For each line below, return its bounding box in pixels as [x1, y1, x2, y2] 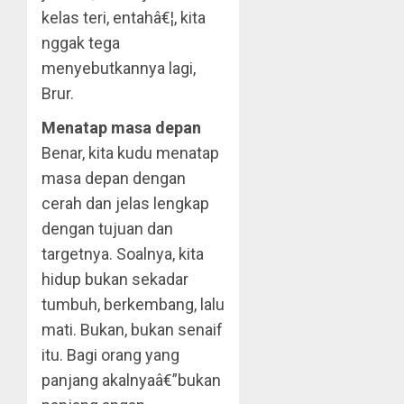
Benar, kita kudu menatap [41, 143, 219, 162]
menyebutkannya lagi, [41, 59, 196, 78]
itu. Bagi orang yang [41, 345, 179, 364]
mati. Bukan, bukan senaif [41, 320, 223, 339]
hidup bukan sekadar [41, 270, 188, 289]
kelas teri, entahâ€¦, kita [41, 8, 206, 27]
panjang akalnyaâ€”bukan [41, 371, 221, 390]
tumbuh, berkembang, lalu [41, 295, 225, 314]
